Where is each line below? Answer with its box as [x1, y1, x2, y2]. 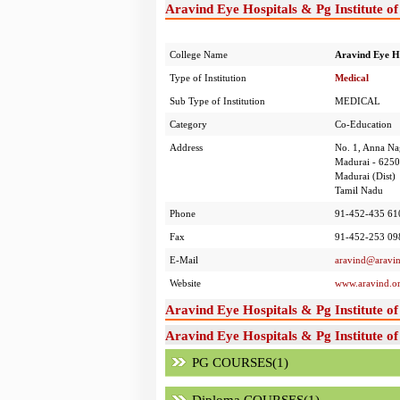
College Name [169, 49, 228, 60]
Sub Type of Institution [169, 96, 265, 106]
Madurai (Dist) [334, 171, 396, 181]
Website [169, 278, 201, 288]
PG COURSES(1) [191, 355, 288, 370]
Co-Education [334, 119, 392, 129]
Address [169, 142, 203, 153]
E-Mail [169, 254, 198, 265]
